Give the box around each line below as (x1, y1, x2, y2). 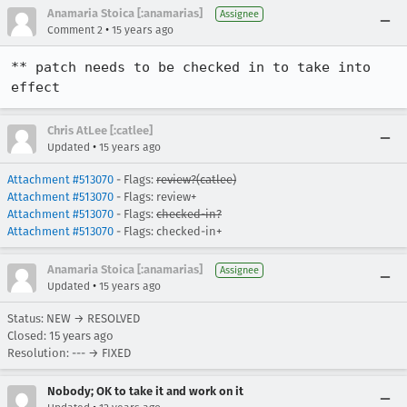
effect (11, 79, 60, 95)
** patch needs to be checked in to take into (11, 59, 371, 75)
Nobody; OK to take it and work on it (47, 384, 243, 398)
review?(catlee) (156, 173, 236, 186)
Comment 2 (47, 24, 103, 36)
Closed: (7, 329, 49, 342)
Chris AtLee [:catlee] (47, 124, 153, 137)
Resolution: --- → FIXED (7, 346, 131, 360)
